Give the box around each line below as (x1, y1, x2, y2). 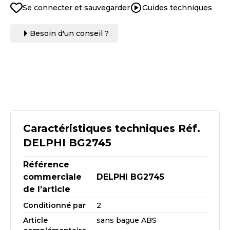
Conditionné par (23, 201, 86, 210)
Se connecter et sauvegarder (23, 3, 130, 12)
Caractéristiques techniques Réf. (23, 122, 200, 135)
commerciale (23, 172, 82, 182)
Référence (23, 160, 69, 169)
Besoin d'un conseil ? (30, 29, 109, 38)
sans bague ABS (97, 216, 157, 225)
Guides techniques (142, 3, 212, 12)
